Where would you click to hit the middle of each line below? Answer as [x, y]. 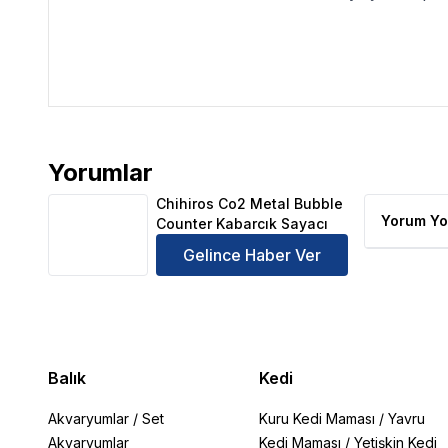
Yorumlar [100, 172]
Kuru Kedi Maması [316, 418]
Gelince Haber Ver [252, 255]
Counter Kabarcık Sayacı [242, 223]
